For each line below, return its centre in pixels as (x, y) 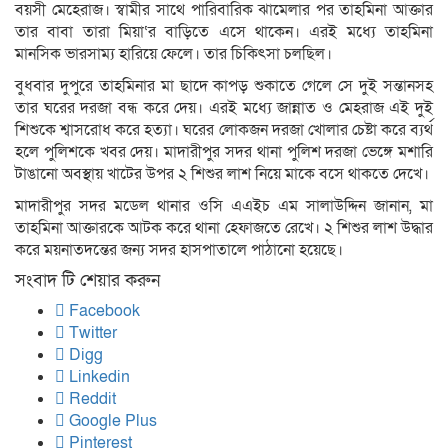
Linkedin (97, 376)
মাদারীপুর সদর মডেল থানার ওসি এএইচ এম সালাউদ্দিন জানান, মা (224, 205)
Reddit (90, 398)
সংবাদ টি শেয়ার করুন (87, 280)
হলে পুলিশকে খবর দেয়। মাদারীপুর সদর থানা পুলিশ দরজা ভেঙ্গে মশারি (224, 151)
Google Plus (111, 420)
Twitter (91, 332)
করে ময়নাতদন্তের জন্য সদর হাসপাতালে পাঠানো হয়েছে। (179, 249)
